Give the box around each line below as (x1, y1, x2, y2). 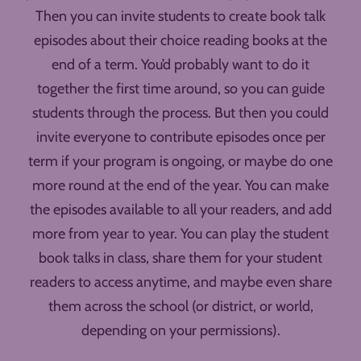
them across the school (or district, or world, (48, 297, 313, 316)
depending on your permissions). (81, 322, 280, 340)
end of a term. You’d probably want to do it (52, 56, 309, 74)
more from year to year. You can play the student (32, 225, 329, 243)
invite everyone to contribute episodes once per (35, 128, 326, 147)
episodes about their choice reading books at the (34, 31, 327, 50)
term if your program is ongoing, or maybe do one (28, 152, 333, 171)
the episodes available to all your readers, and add (29, 201, 332, 219)
